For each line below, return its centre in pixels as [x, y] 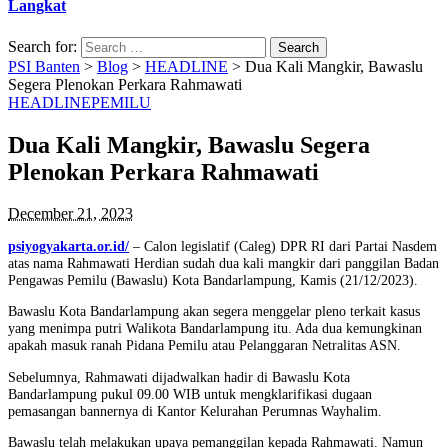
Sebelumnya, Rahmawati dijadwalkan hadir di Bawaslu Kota [179, 376]
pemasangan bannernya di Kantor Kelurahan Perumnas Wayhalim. [195, 410]
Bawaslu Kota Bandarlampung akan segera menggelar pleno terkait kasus [214, 311]
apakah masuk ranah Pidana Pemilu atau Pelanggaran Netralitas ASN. [204, 345]
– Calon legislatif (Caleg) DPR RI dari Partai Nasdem [283, 245]
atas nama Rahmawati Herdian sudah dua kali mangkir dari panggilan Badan [223, 262]
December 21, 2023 [70, 214]
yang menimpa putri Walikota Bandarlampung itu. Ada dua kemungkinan [215, 328]
